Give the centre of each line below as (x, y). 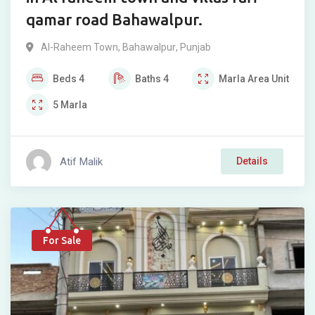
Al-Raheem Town (79, 47)
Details (252, 161)
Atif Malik (81, 161)
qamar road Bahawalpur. (114, 20)
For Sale (62, 241)
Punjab (195, 47)
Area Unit (268, 79)
